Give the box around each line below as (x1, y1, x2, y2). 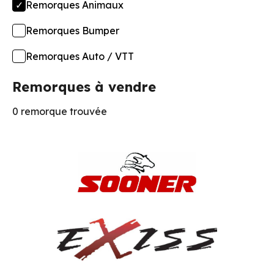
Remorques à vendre (12, 78, 156, 95)
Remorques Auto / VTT (26, 50, 134, 62)
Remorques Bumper (26, 24, 119, 37)
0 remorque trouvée (12, 105, 107, 117)
